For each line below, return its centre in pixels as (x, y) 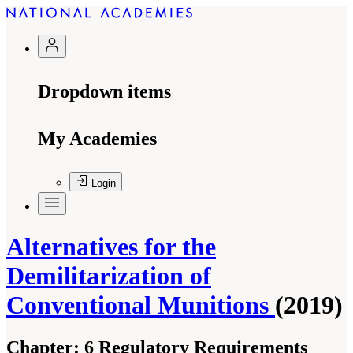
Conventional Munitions (141, 305)
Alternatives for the (111, 247)
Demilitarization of (109, 276)
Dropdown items (104, 91)
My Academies (97, 139)
